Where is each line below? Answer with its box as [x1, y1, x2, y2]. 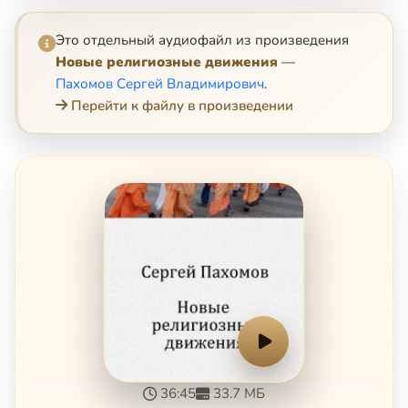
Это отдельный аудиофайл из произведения [56, 30, 349, 49]
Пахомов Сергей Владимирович [56, 74, 264, 93]
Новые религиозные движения [56, 52, 278, 71]
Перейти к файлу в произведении [71, 96, 293, 115]
